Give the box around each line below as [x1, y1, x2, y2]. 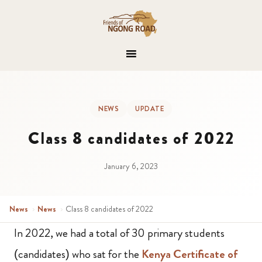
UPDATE [135, 104, 164, 114]
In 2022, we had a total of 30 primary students [14, 225, 225, 242]
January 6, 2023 [104, 160, 158, 172]
